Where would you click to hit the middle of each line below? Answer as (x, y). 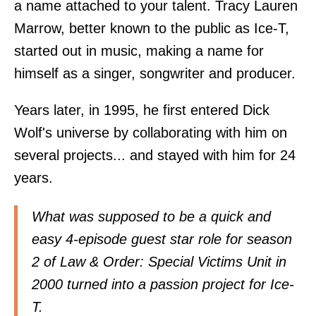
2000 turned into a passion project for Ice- (163, 285)
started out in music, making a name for (139, 51)
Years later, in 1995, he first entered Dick (142, 110)
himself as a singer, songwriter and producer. (155, 74)
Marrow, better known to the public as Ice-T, (152, 29)
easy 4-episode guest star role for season (162, 239)
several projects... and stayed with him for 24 (155, 156)
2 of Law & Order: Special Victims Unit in (159, 262)
